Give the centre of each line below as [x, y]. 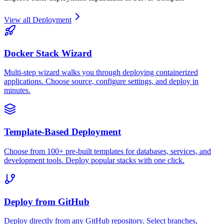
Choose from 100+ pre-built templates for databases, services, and [107, 151]
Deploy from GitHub [47, 201]
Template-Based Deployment [62, 132]
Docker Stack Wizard [48, 53]
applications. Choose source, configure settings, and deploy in [101, 81]
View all [18, 20]
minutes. [17, 90]
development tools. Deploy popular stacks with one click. [94, 160]
